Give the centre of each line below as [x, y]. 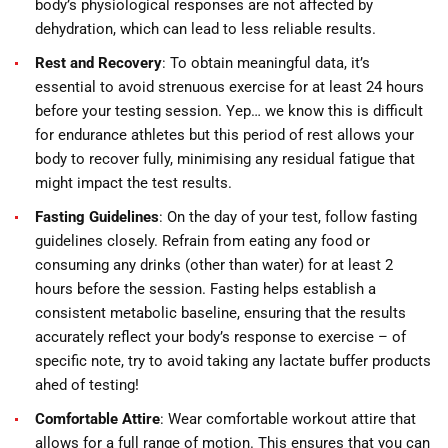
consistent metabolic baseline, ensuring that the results [220, 313]
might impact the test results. [133, 183]
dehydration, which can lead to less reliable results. [205, 29]
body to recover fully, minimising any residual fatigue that [225, 159]
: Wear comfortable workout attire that [288, 419]
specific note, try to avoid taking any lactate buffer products [233, 361]
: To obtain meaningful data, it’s [266, 63]
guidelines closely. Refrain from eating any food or [202, 241]
